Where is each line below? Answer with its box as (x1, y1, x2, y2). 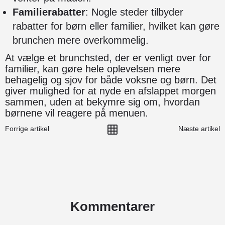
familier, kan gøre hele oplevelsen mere (5, 63, 180, 74)
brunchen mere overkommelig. (13, 34, 149, 46)
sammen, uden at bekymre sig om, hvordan (5, 96, 200, 107)
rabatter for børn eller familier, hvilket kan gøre (13, 20, 219, 32)
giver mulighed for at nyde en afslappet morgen (5, 85, 216, 96)
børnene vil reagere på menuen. (5, 107, 148, 119)
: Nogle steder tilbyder (85, 6, 183, 18)
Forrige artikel (5, 124, 49, 133)
